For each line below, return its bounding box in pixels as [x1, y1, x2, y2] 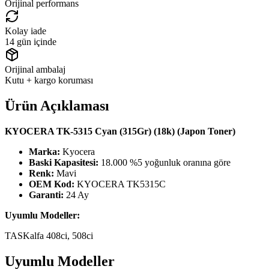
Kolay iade [5, 25, 46, 36]
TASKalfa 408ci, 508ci [5, 230, 93, 241]
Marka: [29, 146, 60, 157]
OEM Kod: [29, 178, 74, 189]
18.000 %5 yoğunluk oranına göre [98, 157, 231, 168]
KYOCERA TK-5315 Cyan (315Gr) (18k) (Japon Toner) [5, 125, 235, 136]
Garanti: [29, 189, 64, 200]
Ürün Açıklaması [5, 97, 109, 113]
